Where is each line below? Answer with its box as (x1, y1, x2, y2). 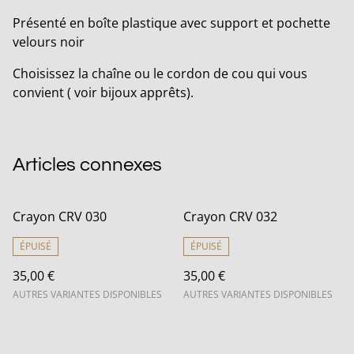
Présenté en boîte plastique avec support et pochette (13, 14, 330, 32)
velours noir (13, 33, 85, 51)
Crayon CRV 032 (183, 208, 277, 226)
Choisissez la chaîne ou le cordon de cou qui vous (13, 65, 307, 83)
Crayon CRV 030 (13, 208, 107, 226)
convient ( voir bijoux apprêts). (13, 84, 194, 102)
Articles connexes (13, 155, 162, 175)
